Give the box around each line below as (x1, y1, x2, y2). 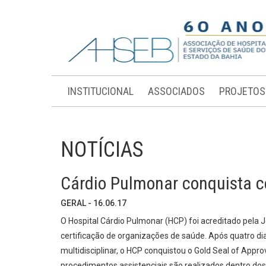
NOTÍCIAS (61, 137, 143, 162)
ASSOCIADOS (148, 85, 205, 97)
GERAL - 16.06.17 (61, 198, 126, 208)
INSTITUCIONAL (68, 85, 134, 97)
